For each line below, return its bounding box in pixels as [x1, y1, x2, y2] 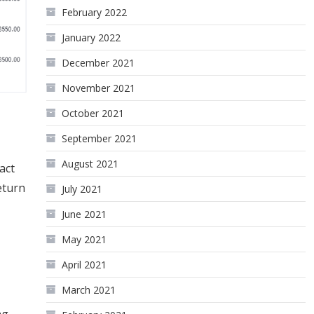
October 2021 [62, 107, 125, 120]
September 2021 [62, 132, 137, 145]
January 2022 [62, 31, 121, 44]
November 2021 [62, 81, 136, 95]
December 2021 [62, 56, 135, 69]
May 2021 [62, 233, 107, 246]
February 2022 [62, 6, 128, 19]
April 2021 [62, 258, 107, 271]
